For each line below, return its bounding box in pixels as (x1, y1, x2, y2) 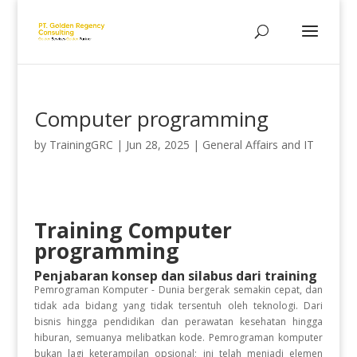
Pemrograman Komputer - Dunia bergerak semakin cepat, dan (33, 283, 324, 296)
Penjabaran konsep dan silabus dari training (33, 267, 317, 284)
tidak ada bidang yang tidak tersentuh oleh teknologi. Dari (33, 299, 324, 312)
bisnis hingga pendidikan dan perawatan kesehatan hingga (33, 315, 324, 328)
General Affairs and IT (202, 137, 314, 152)
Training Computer (33, 216, 232, 245)
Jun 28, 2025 (125, 137, 190, 152)
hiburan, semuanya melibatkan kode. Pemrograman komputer (33, 331, 324, 344)
